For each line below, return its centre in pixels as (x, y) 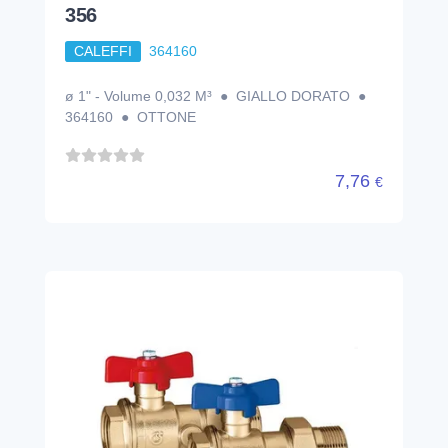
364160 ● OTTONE (130, 116)
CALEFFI (102, 51)
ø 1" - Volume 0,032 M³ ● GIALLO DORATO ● (217, 95)
